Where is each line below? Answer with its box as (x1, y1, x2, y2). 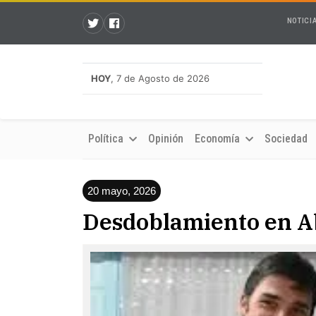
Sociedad (265, 132, 308, 145)
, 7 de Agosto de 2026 (111, 73, 209, 84)
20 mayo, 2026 (87, 185, 156, 197)
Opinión (148, 132, 183, 145)
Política (88, 132, 126, 145)
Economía (195, 132, 243, 145)
